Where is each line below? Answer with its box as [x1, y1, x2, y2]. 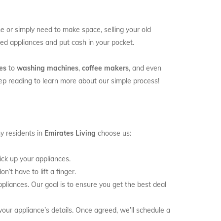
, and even [129, 64, 161, 73]
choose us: [96, 129, 131, 138]
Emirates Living [44, 129, 96, 138]
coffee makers [82, 64, 129, 73]
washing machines [17, 64, 78, 73]
